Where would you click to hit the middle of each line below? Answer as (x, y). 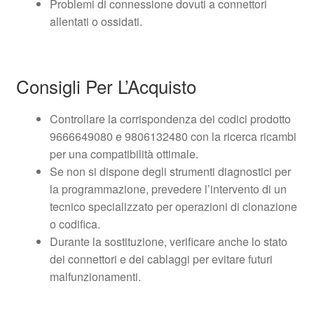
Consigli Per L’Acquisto (106, 86)
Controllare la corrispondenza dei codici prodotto (170, 119)
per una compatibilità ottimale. (124, 154)
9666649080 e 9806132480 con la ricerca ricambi (173, 137)
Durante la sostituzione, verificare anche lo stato (168, 242)
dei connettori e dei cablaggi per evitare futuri (161, 259)
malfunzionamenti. (95, 277)
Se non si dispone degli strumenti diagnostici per (170, 172)
